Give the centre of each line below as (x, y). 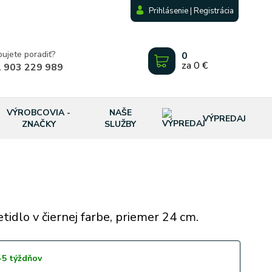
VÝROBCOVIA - (39, 113)
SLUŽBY (121, 124)
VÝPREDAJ (224, 118)
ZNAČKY (39, 124)
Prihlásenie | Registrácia (192, 11)
